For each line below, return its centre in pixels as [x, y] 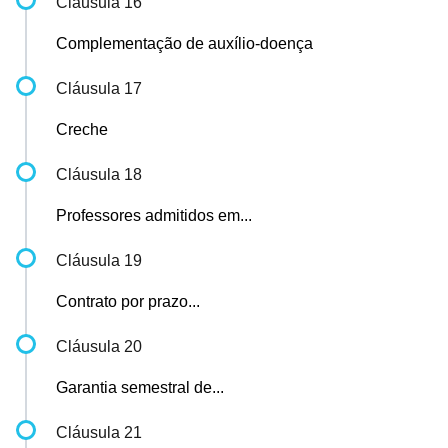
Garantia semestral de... [140, 387]
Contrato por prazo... [128, 301]
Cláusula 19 [99, 260]
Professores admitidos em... [154, 215]
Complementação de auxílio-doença [184, 43]
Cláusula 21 [99, 432]
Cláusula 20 [99, 346]
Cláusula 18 [99, 174]
